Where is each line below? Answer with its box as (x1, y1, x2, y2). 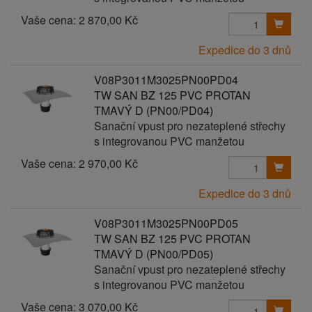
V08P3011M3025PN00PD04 (93, 72, 238, 88)
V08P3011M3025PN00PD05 (93, 215, 238, 231)
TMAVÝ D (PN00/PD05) (93, 246, 213, 262)
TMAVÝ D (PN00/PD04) (93, 102, 213, 118)
